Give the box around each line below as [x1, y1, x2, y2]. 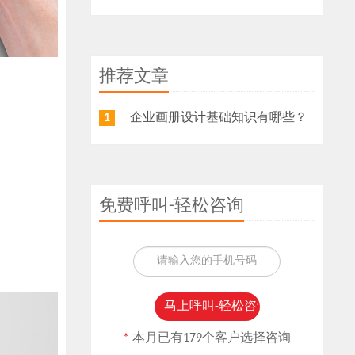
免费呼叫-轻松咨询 [99, 197, 245, 216]
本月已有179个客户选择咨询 [132, 332, 292, 345]
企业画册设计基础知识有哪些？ [130, 112, 308, 125]
